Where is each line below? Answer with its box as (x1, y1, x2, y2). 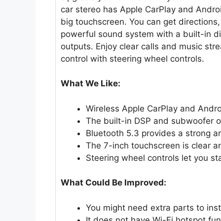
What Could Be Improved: (61, 178, 166, 188)
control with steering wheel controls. (61, 53, 204, 64)
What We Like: (61, 78, 120, 89)
